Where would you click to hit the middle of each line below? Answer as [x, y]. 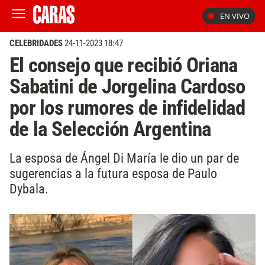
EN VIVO [235, 16]
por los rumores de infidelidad [127, 108]
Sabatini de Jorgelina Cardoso [127, 86]
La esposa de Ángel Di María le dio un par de [124, 158]
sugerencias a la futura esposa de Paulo [113, 173]
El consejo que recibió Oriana [124, 65]
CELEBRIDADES [36, 43]
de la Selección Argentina [110, 129]
